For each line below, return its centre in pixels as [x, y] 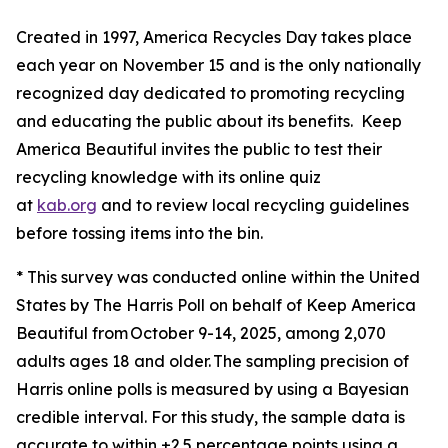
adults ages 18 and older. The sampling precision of [212, 361]
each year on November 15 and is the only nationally [218, 65]
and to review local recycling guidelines [253, 205]
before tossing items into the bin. [141, 233]
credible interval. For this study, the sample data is [210, 417]
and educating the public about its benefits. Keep [209, 121]
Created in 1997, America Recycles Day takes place [214, 37]
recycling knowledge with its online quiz [168, 177]
